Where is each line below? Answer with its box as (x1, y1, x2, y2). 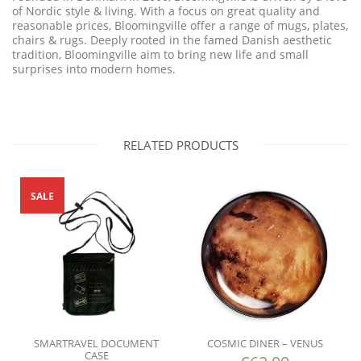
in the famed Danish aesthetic (169, 32, 332, 48)
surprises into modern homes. (12, 61, 176, 77)
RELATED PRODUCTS (122, 137, 239, 154)
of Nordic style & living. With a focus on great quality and (12, 3, 320, 19)
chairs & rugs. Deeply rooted (12, 32, 169, 48)
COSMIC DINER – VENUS (206, 336, 323, 351)
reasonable (12, 18, 76, 34)
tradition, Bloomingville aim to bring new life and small (12, 47, 309, 63)
